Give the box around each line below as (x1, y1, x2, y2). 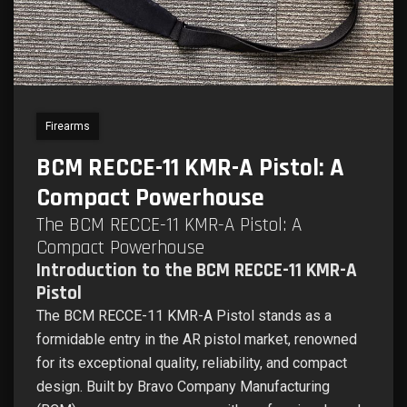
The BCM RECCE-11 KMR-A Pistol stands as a (36, 307, 332, 324)
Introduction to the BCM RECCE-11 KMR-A (36, 258, 357, 283)
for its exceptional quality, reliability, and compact (36, 354, 347, 372)
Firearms (45, 120, 90, 133)
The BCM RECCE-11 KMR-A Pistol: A (36, 213, 302, 237)
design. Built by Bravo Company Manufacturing (36, 378, 330, 395)
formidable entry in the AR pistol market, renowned (36, 331, 357, 348)
